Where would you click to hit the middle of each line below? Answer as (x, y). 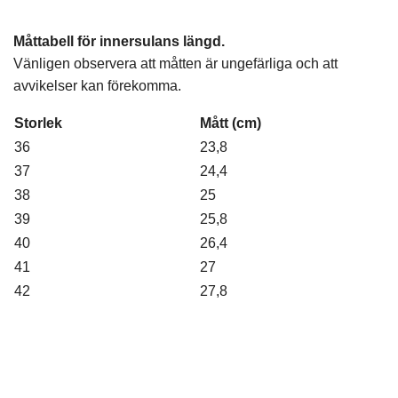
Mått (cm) (231, 123)
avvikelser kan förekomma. (99, 86)
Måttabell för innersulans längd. (121, 42)
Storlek (38, 123)
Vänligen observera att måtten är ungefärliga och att (175, 64)
